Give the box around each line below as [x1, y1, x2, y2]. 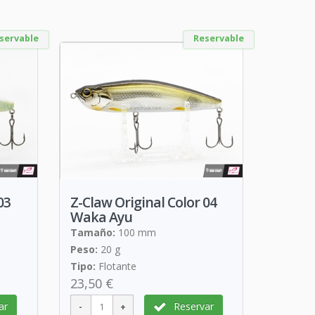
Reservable [193, 32, 244, 44]
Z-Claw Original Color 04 [70, 193, 217, 212]
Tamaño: [70, 226, 115, 240]
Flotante [95, 259, 136, 274]
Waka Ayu [70, 207, 132, 227]
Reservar [173, 300, 214, 314]
